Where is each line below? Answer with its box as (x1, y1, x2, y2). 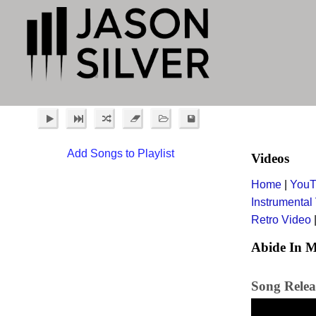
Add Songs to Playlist (66, 147, 174, 159)
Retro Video (251, 214, 311, 226)
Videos (251, 151, 289, 166)
